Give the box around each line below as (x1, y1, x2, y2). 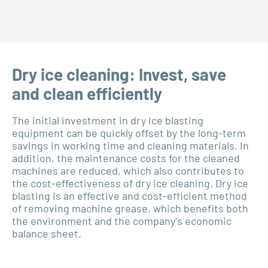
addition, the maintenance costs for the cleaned (12, 151, 240, 165)
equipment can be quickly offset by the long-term (12, 126, 246, 139)
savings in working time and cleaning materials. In (12, 139, 249, 152)
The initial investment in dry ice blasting (12, 114, 203, 127)
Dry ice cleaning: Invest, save (12, 64, 226, 84)
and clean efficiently (12, 83, 162, 103)
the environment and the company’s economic (12, 214, 232, 227)
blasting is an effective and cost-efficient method (12, 189, 247, 202)
